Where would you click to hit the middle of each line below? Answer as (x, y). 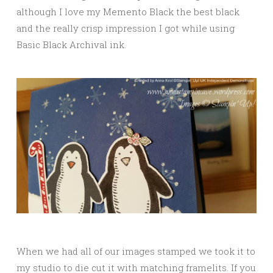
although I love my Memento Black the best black (128, 12)
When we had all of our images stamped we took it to (136, 251)
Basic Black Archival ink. (71, 45)
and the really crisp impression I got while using (126, 28)
